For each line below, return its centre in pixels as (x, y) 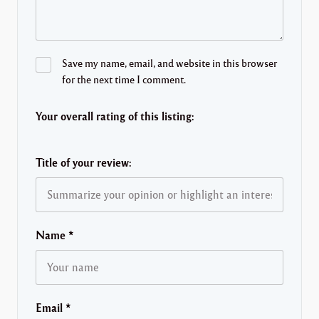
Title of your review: (84, 162)
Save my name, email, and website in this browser (169, 63)
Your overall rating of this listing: (115, 116)
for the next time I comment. (124, 79)
